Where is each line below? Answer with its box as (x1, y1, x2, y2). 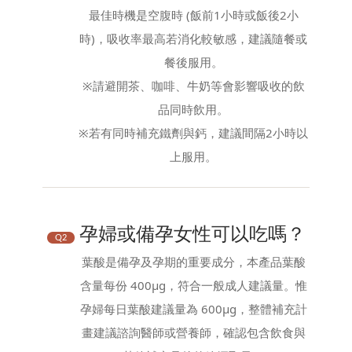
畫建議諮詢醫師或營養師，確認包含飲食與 (81, 324, 306, 340)
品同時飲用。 (158, 101, 229, 117)
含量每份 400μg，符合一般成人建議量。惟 (79, 277, 307, 293)
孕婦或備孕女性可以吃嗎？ (74, 219, 306, 246)
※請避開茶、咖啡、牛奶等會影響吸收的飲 (82, 77, 305, 93)
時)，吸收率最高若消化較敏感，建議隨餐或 (79, 30, 307, 46)
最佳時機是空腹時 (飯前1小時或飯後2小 (88, 6, 299, 23)
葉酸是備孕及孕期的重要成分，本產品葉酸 (81, 253, 306, 269)
